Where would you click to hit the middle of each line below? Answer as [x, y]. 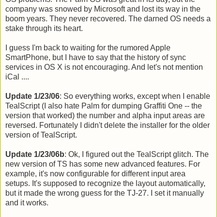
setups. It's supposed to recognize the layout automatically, [105, 183]
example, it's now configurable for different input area [95, 173]
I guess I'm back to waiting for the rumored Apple [88, 47]
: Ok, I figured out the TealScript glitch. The [137, 154]
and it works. [27, 202]
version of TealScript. [41, 135]
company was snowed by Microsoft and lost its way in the [103, 9]
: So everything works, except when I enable [135, 96]
